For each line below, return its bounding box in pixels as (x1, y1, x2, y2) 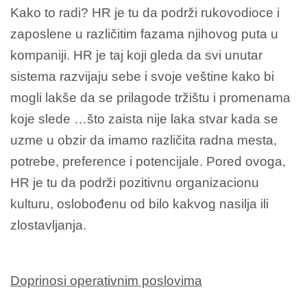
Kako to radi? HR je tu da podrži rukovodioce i (10, 5, 280, 20)
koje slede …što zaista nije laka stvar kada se (10, 111, 278, 126)
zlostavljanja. (10, 217, 86, 232)
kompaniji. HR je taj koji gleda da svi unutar (10, 47, 262, 62)
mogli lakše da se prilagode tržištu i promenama (10, 90, 291, 105)
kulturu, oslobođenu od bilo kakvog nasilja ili (10, 196, 269, 211)
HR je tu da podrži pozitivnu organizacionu (10, 175, 259, 190)
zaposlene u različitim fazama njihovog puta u (10, 26, 278, 41)
